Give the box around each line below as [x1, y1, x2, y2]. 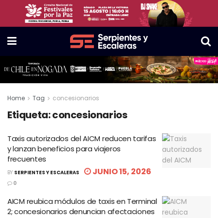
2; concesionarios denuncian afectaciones [7, 206, 155, 217]
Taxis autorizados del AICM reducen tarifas [7, 133, 156, 144]
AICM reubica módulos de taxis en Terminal [7, 196, 157, 206]
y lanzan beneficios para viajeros [7, 143, 121, 154]
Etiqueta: [7, 108, 52, 122]
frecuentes [7, 153, 46, 164]
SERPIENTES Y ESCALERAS [14, 168, 79, 176]
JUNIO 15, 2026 [91, 165, 151, 177]
